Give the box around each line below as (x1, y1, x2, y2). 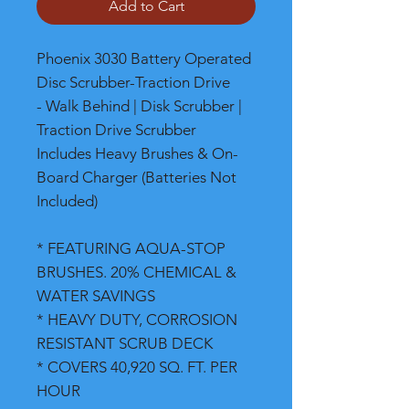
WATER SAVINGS (37, 287, 155, 305)
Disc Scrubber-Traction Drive (37, 73, 230, 91)
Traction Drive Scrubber (37, 121, 196, 139)
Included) (37, 192, 98, 210)
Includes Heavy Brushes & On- (37, 144, 238, 163)
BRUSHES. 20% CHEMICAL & (37, 263, 236, 281)
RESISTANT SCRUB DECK (37, 334, 213, 352)
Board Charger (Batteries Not (37, 168, 236, 186)
